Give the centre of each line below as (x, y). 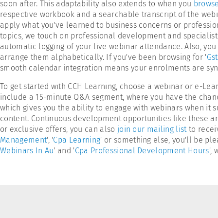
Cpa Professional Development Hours (142, 151)
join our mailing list (152, 129)
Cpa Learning (77, 140)
